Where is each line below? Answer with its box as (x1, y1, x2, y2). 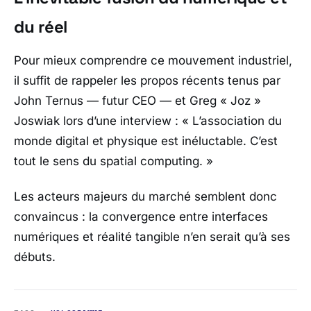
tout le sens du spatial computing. (14, 154, 203, 169)
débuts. (14, 250, 56, 264)
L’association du (192, 114, 282, 128)
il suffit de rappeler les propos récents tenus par (14, 74, 280, 88)
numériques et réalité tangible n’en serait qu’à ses (14, 230, 290, 244)
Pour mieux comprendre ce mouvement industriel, (14, 53, 292, 68)
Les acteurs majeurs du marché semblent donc (14, 190, 277, 204)
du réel (14, 15, 67, 37)
